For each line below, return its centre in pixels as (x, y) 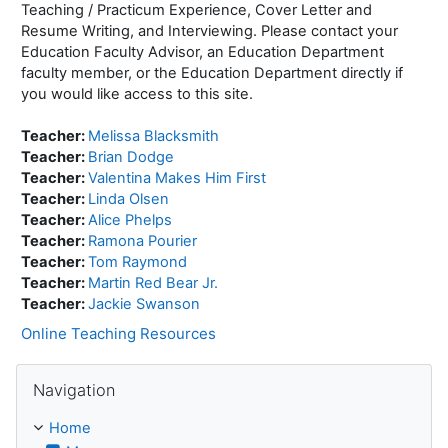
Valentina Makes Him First (177, 177)
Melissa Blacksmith (153, 135)
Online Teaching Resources (118, 333)
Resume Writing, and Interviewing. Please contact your (209, 30)
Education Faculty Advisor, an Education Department (202, 51)
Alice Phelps (130, 219)
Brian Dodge (131, 156)
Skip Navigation (68, 372)
